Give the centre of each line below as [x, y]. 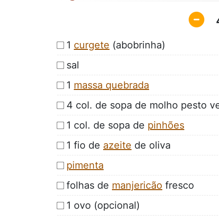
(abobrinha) [137, 45]
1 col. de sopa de [107, 125]
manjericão [137, 185]
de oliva [151, 145]
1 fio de [85, 145]
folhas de [89, 185]
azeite [117, 145]
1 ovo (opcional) [103, 205]
